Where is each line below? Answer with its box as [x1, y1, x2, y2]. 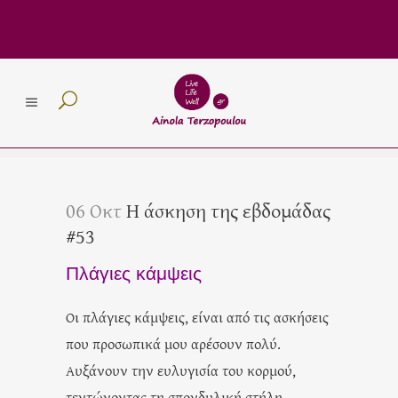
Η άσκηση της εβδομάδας [122, 196, 330, 224]
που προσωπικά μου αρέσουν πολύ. [66, 333, 281, 354]
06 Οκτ [66, 196, 122, 224]
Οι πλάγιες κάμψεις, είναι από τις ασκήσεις [66, 306, 329, 327]
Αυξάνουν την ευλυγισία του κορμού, [66, 360, 296, 380]
